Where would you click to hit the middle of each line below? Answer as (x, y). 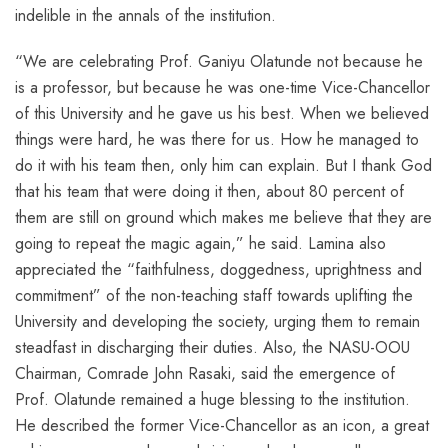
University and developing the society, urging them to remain (217, 321)
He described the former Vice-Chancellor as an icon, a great (222, 425)
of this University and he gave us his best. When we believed (222, 113)
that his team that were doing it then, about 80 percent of (209, 191)
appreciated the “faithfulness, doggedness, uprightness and (218, 269)
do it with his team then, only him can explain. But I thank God (223, 165)
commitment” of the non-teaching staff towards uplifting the (214, 295)
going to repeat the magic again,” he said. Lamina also (200, 243)
